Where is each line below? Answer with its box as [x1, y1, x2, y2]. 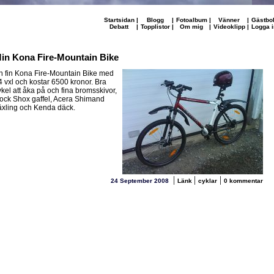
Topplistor [140, 23, 170, 30]
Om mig [180, 23, 203, 30]
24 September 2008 [111, 177, 171, 184]
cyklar [198, 177, 217, 184]
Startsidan [103, 17, 135, 23]
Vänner [218, 17, 240, 23]
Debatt [109, 23, 128, 30]
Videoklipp [213, 23, 245, 30]
